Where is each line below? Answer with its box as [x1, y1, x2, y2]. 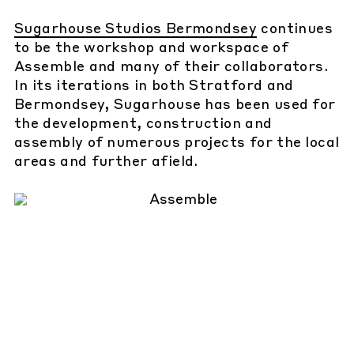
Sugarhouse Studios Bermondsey [14, 22, 258, 37]
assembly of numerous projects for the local [14, 136, 340, 151]
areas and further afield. [14, 155, 198, 170]
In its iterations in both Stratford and [14, 79, 294, 94]
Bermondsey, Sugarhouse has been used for [14, 98, 336, 113]
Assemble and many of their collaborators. [14, 60, 329, 75]
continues [257, 22, 333, 37]
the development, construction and [14, 117, 273, 132]
